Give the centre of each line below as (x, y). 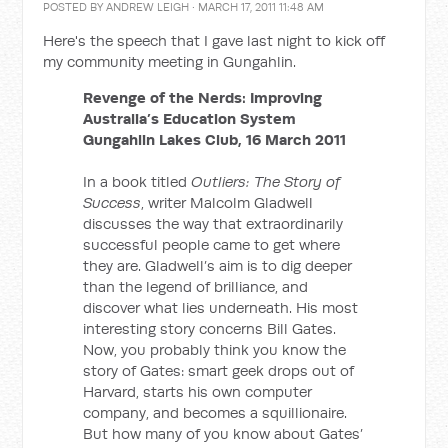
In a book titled (137, 181)
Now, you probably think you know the (215, 349)
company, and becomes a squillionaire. (215, 412)
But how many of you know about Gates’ (223, 433)
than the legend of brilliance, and (196, 286)
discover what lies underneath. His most (221, 307)
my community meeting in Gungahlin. (170, 61)
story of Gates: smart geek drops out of (219, 370)
